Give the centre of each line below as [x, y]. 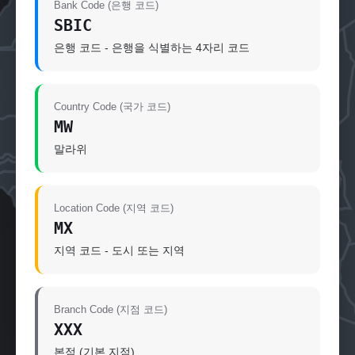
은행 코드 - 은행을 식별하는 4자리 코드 [152, 48]
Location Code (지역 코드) [114, 208]
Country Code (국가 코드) [112, 107]
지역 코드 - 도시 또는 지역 [119, 250]
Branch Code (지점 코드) [111, 309]
